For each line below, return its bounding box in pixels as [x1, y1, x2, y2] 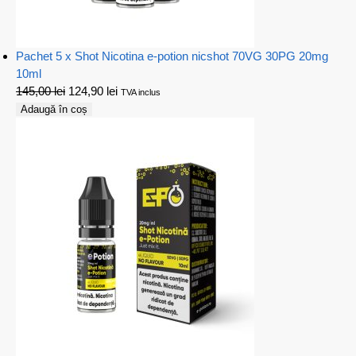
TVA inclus [121, 87, 161, 97]
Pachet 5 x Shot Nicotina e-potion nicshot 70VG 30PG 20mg [16, 48, 328, 63]
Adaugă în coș [21, 103, 87, 115]
